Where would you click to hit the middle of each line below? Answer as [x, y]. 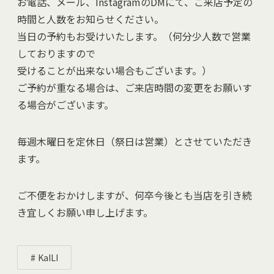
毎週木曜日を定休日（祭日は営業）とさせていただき [135, 141]
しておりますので [56, 53]
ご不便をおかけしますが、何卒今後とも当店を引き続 [135, 195]
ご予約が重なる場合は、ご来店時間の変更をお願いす [135, 87]
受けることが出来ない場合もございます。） [114, 70]
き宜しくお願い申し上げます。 [85, 212]
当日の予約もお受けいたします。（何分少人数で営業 [134, 36]
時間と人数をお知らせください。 [91, 19]
